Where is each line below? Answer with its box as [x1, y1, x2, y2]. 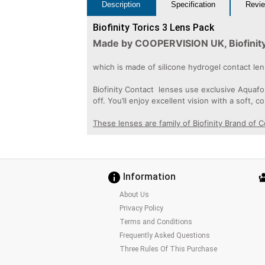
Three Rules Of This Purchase [119, 244, 217, 253]
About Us [119, 190, 149, 199]
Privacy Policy [119, 203, 163, 212]
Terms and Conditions [119, 217, 192, 226]
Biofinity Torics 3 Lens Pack [93, 22, 214, 33]
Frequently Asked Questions [119, 231, 210, 240]
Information [122, 171, 176, 182]
